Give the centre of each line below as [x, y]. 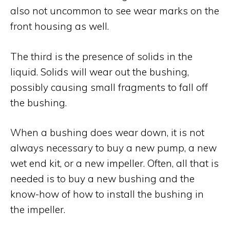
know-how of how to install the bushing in [107, 194]
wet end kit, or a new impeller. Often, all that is [114, 163]
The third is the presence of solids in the [101, 56]
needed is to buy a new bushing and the [102, 179]
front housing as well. [60, 26]
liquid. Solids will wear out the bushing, [100, 72]
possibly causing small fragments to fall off [109, 87]
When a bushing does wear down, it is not [107, 132]
